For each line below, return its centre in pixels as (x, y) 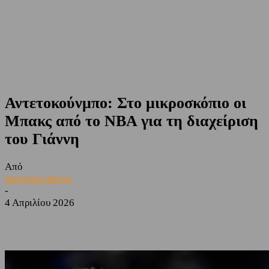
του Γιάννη (42, 139)
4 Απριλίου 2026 (40, 203)
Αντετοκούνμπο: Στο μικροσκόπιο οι (125, 103)
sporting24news (39, 179)
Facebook (44, 222)
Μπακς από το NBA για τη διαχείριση (131, 121)
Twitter (107, 222)
